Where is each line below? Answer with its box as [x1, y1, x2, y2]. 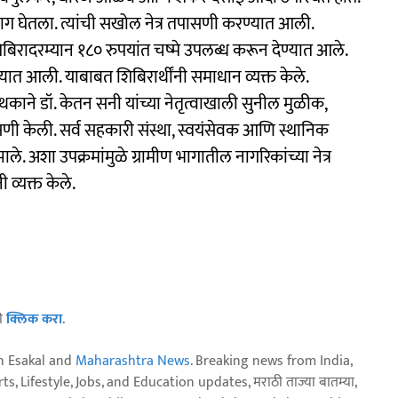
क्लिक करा [6, 306, 62, 331]
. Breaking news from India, [190, 348, 352, 373]
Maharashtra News [76, 348, 190, 373]
